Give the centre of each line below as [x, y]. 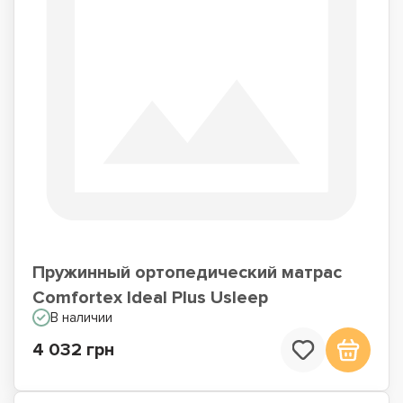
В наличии [81, 318]
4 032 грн [73, 350]
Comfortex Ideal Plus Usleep [150, 298]
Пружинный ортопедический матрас [187, 273]
